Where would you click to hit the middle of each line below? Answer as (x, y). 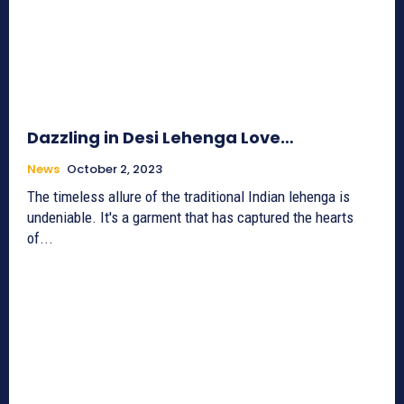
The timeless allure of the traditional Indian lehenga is (188, 196)
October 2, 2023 (115, 169)
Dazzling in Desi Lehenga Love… (161, 137)
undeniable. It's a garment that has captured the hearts (190, 217)
